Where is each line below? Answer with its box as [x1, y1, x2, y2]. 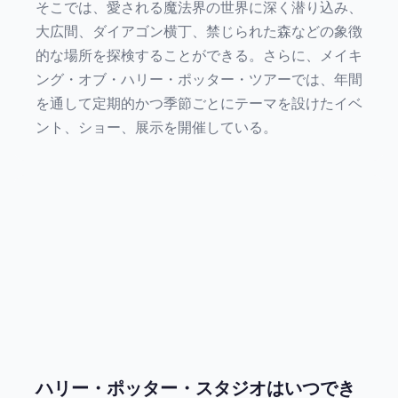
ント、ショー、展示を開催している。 [36, 118, 277, 136]
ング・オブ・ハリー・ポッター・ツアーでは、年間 [36, 70, 362, 88]
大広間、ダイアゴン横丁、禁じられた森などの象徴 [36, 22, 362, 40]
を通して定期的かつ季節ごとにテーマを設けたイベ [36, 94, 362, 112]
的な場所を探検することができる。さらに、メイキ [36, 46, 362, 64]
